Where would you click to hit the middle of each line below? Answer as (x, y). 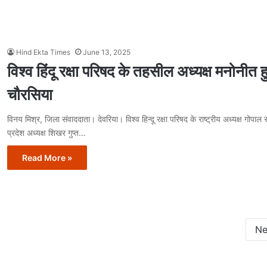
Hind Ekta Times (43, 52)
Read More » (47, 158)
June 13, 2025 (107, 52)
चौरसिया (30, 95)
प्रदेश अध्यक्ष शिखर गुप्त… (46, 133)
